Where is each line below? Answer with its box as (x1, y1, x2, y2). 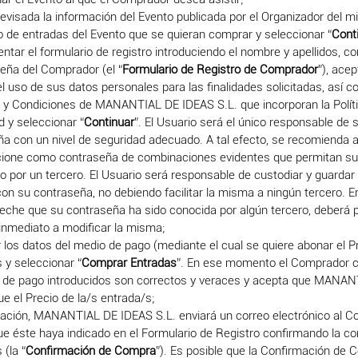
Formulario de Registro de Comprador (122, 62, 319, 77)
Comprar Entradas (82, 256, 177, 270)
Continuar (84, 115, 135, 129)
